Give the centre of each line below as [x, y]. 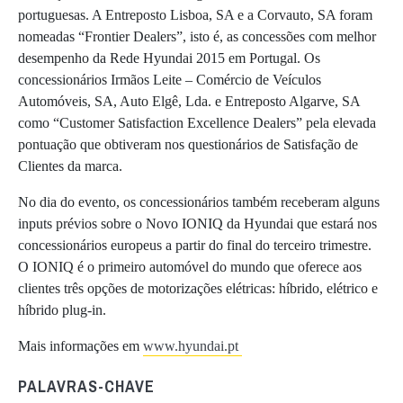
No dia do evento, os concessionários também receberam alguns [199, 201]
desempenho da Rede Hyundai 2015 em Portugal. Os [169, 58]
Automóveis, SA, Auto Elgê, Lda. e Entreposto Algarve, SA [189, 101]
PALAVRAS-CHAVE [86, 386]
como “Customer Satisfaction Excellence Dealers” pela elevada [197, 122]
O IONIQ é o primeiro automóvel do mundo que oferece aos [190, 266]
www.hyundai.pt [193, 345]
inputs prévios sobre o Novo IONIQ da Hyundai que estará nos [197, 223]
